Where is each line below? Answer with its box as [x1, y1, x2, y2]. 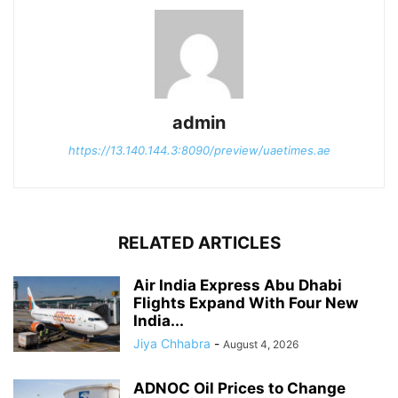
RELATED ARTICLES [117, 232, 281, 253]
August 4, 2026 [223, 337, 298, 351]
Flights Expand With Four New [133, 293, 358, 312]
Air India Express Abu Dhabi [133, 275, 342, 294]
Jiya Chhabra [133, 335, 211, 351]
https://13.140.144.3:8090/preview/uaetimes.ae [68, 142, 330, 157]
